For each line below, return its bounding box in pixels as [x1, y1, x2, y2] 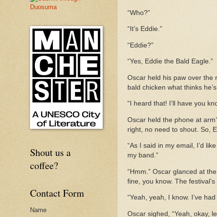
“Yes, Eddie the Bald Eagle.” [127, 58, 213, 65]
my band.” [127, 152, 158, 159]
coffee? [30, 159, 58, 172]
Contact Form [30, 186, 84, 200]
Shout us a [30, 146, 71, 159]
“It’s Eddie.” [127, 25, 162, 33]
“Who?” [127, 9, 150, 16]
